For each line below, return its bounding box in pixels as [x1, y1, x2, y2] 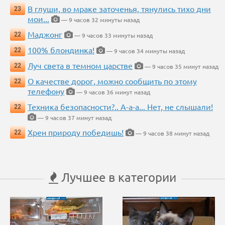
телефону [28, 86, 64, 96]
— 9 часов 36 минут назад [75, 88, 150, 96]
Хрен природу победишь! [28, 127, 124, 138]
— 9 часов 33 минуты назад [73, 31, 153, 40]
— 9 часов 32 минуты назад [60, 16, 140, 24]
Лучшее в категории [58, 170, 176, 185]
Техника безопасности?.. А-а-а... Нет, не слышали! [28, 101, 213, 112]
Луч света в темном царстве [28, 60, 133, 71]
